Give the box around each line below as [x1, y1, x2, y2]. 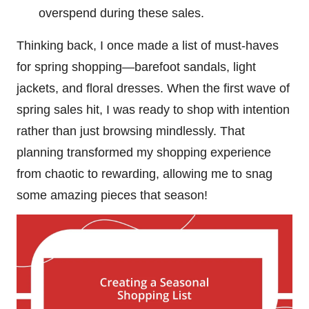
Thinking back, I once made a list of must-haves [17, 38, 279, 52]
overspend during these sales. [39, 6, 204, 20]
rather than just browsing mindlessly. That [17, 123, 245, 138]
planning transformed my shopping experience [17, 145, 271, 159]
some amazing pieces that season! [17, 188, 208, 202]
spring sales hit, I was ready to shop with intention [17, 102, 290, 117]
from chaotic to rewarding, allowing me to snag [17, 166, 272, 181]
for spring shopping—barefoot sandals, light [17, 59, 256, 74]
